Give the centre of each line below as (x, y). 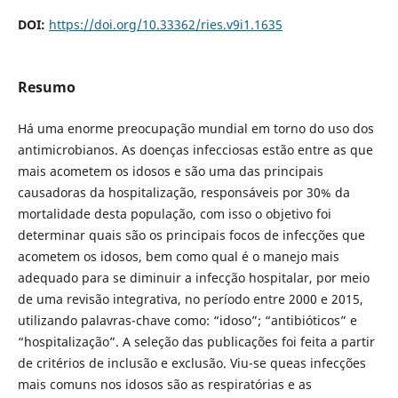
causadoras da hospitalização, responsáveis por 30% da (183, 192)
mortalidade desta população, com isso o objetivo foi (174, 213)
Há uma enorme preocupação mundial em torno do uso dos (195, 128)
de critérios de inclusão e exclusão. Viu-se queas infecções (191, 362)
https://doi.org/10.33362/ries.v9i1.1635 (165, 24)
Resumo (46, 87)
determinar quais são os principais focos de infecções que (191, 235)
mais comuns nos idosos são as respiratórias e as (164, 384)
